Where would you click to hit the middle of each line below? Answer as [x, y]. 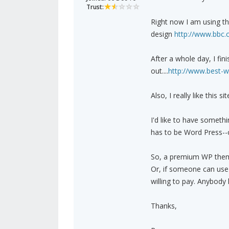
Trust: [95, 7]
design [162, 34]
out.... [159, 71]
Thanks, [164, 206]
